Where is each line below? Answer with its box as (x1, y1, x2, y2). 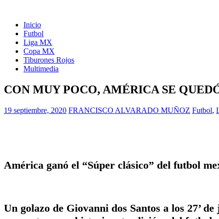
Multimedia (23, 65, 59, 73)
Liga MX (23, 38, 52, 46)
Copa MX (23, 47, 55, 55)
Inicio (23, 21, 41, 29)
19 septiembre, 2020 (4, 106, 66, 114)
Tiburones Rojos (23, 56, 74, 64)
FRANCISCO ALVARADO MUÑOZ (68, 106, 190, 114)
